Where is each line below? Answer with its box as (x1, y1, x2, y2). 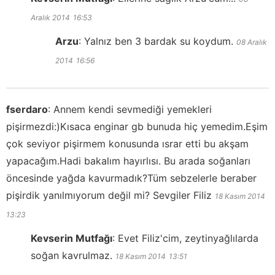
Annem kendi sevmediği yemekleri (53, 103, 212, 116)
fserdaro (6, 103, 48, 116)
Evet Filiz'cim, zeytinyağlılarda (118, 232, 258, 245)
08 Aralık (236, 37, 267, 47)
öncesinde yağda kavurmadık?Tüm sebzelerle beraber (6, 172, 257, 185)
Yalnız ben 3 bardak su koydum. (84, 35, 233, 48)
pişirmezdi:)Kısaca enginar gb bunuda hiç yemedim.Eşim (6, 120, 268, 133)
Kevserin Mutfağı (31, 232, 112, 245)
